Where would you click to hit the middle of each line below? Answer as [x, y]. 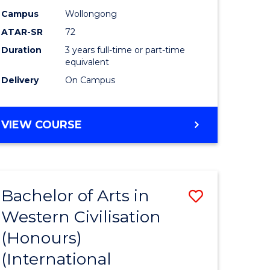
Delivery [20, 80]
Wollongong [91, 14]
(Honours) [42, 238]
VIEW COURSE [42, 125]
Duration [22, 50]
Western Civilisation [81, 217]
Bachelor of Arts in [76, 196]
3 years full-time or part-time [125, 50]
